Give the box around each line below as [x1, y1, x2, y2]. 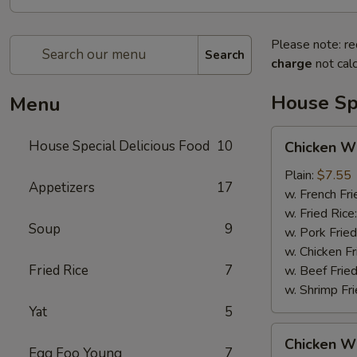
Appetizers [29, 178, 95, 197]
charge [271, 55, 312, 73]
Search [205, 46, 245, 63]
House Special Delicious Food [29, 137, 210, 155]
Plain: [284, 167, 317, 184]
